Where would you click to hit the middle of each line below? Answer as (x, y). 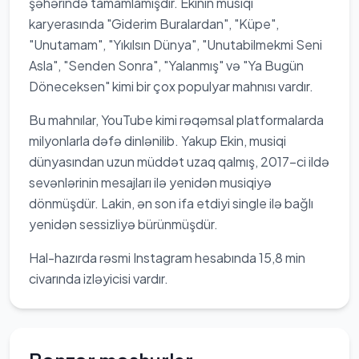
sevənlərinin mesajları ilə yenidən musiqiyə (150, 182)
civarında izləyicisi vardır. (99, 278)
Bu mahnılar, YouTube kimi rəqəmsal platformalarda (176, 120)
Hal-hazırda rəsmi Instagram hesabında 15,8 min (167, 258)
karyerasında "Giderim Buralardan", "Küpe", (154, 24)
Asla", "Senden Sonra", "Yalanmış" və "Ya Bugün (166, 65)
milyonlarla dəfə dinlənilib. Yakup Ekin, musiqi (157, 141)
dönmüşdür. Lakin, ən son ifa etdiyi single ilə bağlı (171, 203)
